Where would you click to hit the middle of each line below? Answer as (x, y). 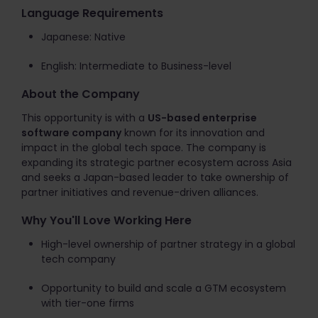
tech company (78, 259)
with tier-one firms (88, 303)
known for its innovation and (193, 133)
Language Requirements (92, 13)
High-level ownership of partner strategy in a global (168, 244)
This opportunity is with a (84, 118)
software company (71, 133)
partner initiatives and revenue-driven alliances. (140, 192)
